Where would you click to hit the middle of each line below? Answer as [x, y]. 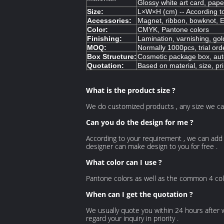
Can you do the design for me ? [140, 122]
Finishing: [104, 38]
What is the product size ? [131, 90]
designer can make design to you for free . [152, 146]
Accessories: [109, 20]
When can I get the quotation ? [139, 194]
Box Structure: [112, 56]
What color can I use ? [124, 162]
